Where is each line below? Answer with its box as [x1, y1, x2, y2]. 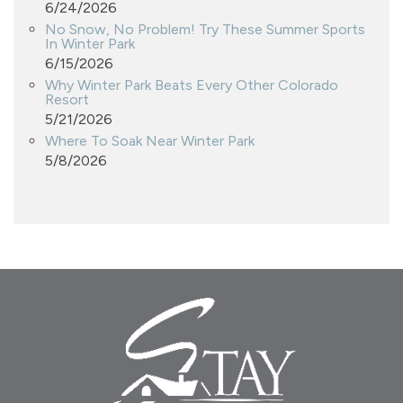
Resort [45, 90, 89, 108]
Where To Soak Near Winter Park [45, 131, 255, 149]
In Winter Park [45, 34, 135, 52]
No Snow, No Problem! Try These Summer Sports [45, 20, 365, 38]
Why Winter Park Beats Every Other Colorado [45, 76, 338, 94]
